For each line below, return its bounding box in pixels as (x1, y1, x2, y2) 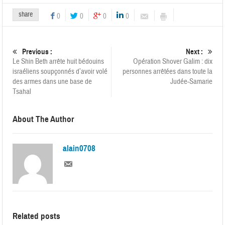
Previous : (22, 47, 53, 57)
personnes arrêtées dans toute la (122, 67, 212, 77)
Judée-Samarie (170, 77, 212, 87)
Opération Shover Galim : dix (133, 57, 212, 67)
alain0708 (63, 143, 96, 154)
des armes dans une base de (13, 77, 92, 87)
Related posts (13, 211, 61, 222)
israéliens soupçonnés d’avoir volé (13, 67, 108, 77)
